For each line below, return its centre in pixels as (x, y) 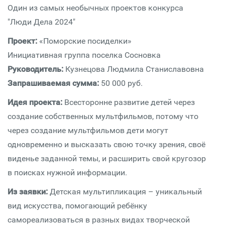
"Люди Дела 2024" (42, 22)
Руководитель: (36, 69)
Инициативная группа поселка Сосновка (84, 55)
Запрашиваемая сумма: (53, 83)
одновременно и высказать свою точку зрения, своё (106, 144)
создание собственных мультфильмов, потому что (103, 116)
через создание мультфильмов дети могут (88, 130)
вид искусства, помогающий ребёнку (77, 206)
